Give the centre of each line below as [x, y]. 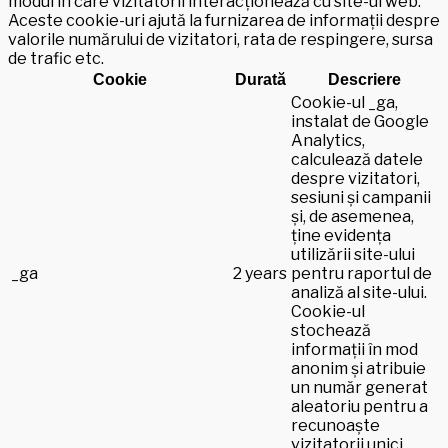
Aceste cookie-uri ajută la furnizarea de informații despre [224, 20]
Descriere [364, 79]
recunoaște [335, 425]
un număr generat [359, 387]
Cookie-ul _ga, [344, 102]
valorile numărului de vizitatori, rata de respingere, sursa [220, 39]
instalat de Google [360, 121]
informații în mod [354, 349]
